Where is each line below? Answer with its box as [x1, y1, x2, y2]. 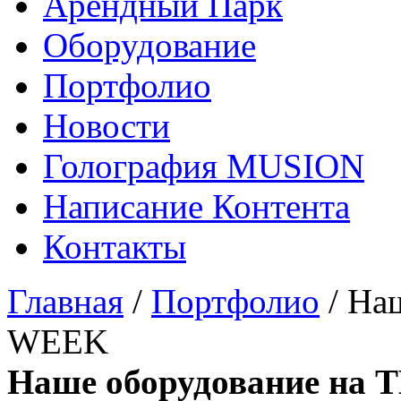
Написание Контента [43, 186, 350, 226]
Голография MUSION [43, 146, 364, 185]
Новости [43, 106, 170, 145]
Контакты [43, 226, 186, 266]
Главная [7, 281, 124, 320]
